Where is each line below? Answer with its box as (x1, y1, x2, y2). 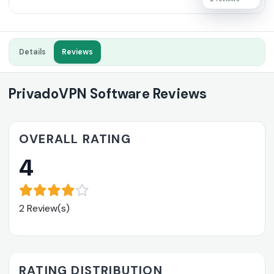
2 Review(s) (19, 202, 70, 215)
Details (19, 47, 46, 57)
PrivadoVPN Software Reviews (9, 85, 207, 103)
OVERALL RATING (19, 131, 131, 147)
